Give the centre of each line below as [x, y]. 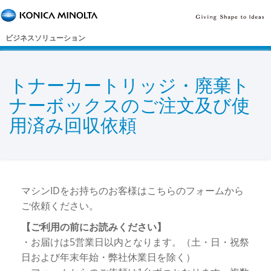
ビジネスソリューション [45, 38]
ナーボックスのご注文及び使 [129, 105]
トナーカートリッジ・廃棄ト [129, 85]
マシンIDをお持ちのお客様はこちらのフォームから [132, 191]
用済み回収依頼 [73, 125]
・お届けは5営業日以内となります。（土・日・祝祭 [135, 242]
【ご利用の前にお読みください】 [94, 227]
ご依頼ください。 [60, 206]
